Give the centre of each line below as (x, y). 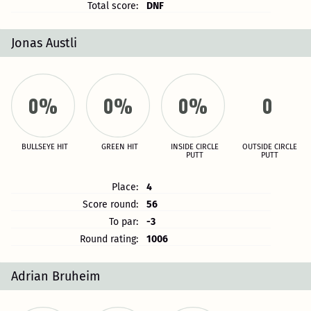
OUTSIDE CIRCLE (269, 147)
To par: (124, 222)
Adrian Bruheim (56, 276)
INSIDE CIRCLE (194, 147)
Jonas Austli (44, 43)
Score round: (111, 204)
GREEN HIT (119, 147)
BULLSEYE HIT (44, 147)
